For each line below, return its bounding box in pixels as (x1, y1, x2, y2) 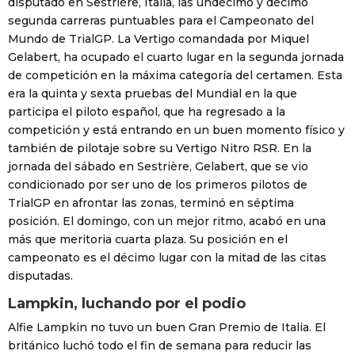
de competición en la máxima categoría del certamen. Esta (8, 68, 342, 83)
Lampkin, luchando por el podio (8, 295, 246, 313)
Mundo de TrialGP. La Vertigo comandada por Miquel (8, 32, 309, 47)
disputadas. (8, 269, 73, 284)
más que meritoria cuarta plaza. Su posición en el (8, 232, 288, 247)
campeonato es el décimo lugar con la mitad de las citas (8, 250, 326, 265)
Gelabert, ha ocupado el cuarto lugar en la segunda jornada (8, 50, 344, 65)
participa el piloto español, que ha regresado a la (8, 105, 285, 120)
